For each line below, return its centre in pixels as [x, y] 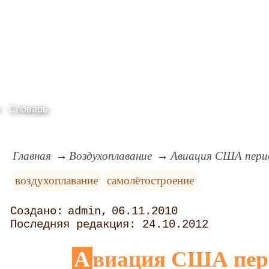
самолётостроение [151, 180]
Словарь [28, 109]
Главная [32, 156]
